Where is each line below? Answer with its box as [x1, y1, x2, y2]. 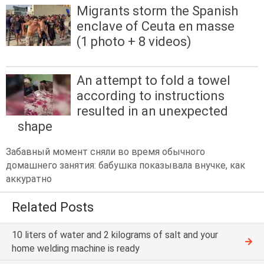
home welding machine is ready [12, 243, 140, 255]
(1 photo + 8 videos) [77, 34, 192, 49]
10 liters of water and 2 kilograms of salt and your [12, 229, 218, 241]
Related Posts [12, 200, 94, 215]
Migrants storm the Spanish [77, 3, 238, 18]
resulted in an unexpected [77, 104, 228, 119]
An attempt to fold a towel [77, 73, 230, 88]
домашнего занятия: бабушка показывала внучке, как [6, 160, 245, 171]
